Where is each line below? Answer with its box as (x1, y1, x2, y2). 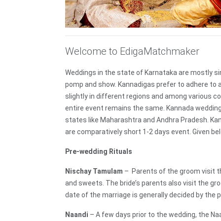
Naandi (65, 211, 90, 219)
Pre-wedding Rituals (65, 147, 132, 156)
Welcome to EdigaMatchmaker (65, 45, 199, 58)
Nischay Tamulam (65, 167, 123, 176)
